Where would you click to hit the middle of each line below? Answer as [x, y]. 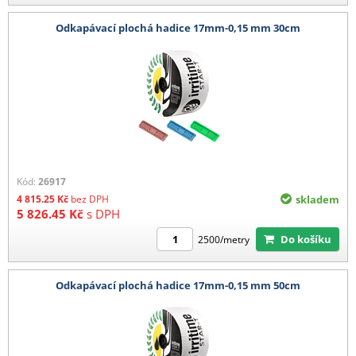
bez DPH [90, 199]
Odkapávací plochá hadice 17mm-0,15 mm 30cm [178, 28]
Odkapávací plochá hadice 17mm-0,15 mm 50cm [178, 285]
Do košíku [310, 239]
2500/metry [224, 239]
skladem [317, 199]
